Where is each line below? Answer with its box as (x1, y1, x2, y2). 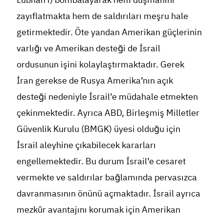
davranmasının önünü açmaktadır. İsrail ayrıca (16, 186, 200, 200)
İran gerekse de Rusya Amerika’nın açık (16, 73, 173, 87)
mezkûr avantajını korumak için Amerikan (16, 202, 180, 216)
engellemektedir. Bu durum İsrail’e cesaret (16, 154, 186, 168)
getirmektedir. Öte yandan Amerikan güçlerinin (16, 25, 202, 39)
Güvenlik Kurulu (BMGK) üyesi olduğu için (16, 122, 180, 135)
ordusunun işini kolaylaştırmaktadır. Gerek (16, 57, 184, 71)
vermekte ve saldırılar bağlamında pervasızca (16, 170, 197, 184)
